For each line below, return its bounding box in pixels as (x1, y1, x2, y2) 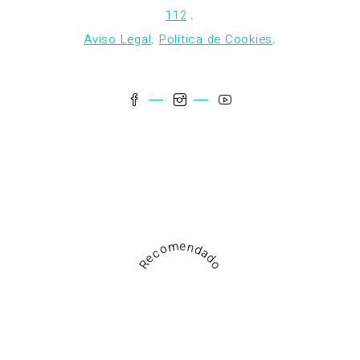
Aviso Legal (84, 30, 152, 48)
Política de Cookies (158, 30, 273, 48)
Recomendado (134, 236, 226, 273)
